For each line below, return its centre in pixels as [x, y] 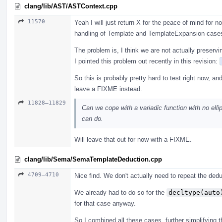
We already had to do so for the [120, 192]
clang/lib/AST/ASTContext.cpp [71, 6]
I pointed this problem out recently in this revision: [147, 61]
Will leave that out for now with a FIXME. [133, 139]
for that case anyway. [105, 203]
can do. [92, 118]
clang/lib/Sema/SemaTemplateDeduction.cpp [93, 159]
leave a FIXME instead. [108, 89]
